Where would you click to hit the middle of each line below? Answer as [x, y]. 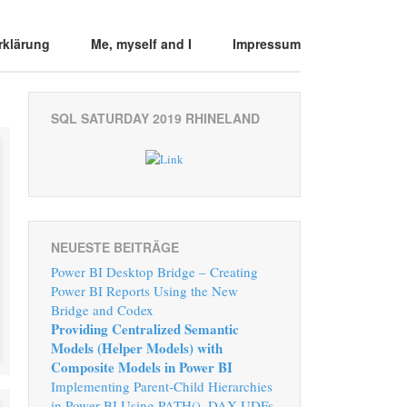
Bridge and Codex [102, 310]
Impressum [267, 43]
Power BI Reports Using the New [144, 291]
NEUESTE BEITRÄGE [115, 248]
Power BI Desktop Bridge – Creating [154, 272]
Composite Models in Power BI [142, 367]
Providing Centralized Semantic [145, 329]
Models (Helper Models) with [137, 348]
